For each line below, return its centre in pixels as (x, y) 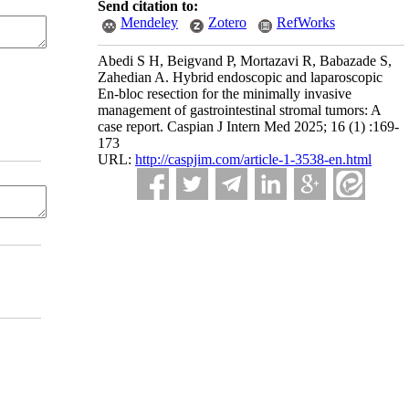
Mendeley (149, 22)
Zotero (227, 22)
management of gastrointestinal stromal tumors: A (239, 110)
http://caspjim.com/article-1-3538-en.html (253, 159)
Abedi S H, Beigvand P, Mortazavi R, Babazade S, (245, 61)
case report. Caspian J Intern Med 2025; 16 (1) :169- (248, 126)
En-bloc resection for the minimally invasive (225, 94)
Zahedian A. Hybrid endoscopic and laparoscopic (240, 77)
